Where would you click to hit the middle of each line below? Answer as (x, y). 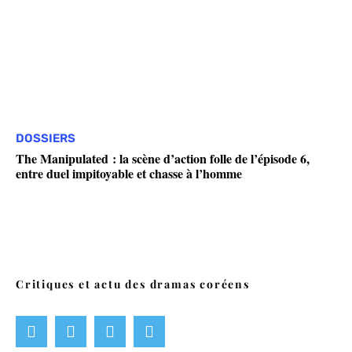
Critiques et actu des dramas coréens (133, 284)
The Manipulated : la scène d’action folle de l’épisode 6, (163, 158)
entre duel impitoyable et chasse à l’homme (129, 173)
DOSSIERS (46, 138)
